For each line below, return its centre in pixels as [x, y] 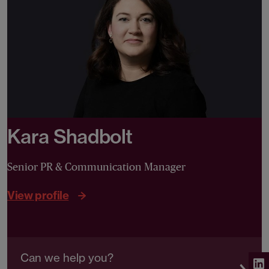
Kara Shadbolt [70, 137]
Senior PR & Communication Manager [96, 167]
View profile [38, 195]
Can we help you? [67, 258]
